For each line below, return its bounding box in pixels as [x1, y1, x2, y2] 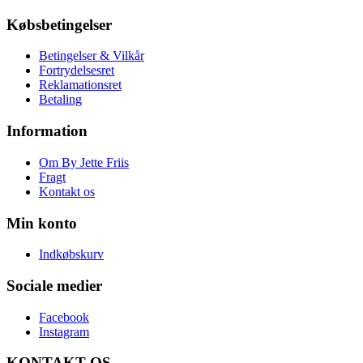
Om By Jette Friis [39, 155, 129, 169]
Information [6, 122, 88, 140]
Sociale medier [6, 277, 102, 295]
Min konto [6, 214, 77, 232]
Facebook [39, 310, 89, 324]
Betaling [39, 92, 82, 107]
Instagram [39, 324, 89, 339]
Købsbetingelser [6, 15, 112, 33]
